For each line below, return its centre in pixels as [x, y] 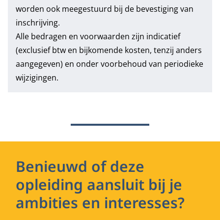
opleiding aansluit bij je [99, 184]
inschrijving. [38, 23]
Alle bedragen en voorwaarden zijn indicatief [98, 36]
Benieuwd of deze [80, 166]
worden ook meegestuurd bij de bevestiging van [105, 9]
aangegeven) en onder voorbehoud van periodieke [110, 64]
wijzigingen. [37, 78]
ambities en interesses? [100, 203]
